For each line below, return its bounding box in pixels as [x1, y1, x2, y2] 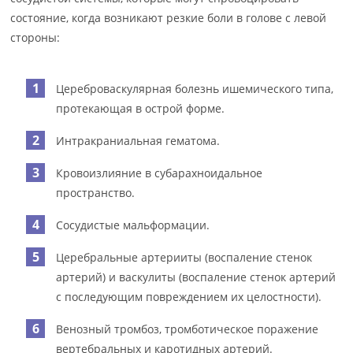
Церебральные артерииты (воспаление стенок [56, 250, 313, 265]
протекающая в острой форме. [56, 101, 225, 116]
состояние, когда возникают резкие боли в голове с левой [10, 10, 327, 25]
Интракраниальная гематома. [56, 133, 221, 148]
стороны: [10, 30, 61, 45]
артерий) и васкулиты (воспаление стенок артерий [56, 269, 336, 284]
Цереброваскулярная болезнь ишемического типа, [56, 81, 334, 96]
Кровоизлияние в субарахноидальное [56, 165, 263, 180]
